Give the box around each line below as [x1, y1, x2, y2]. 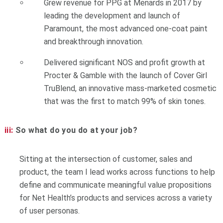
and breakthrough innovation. [44, 36, 144, 46]
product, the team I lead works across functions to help [19, 167, 215, 177]
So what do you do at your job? [13, 125, 137, 135]
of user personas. [19, 206, 80, 216]
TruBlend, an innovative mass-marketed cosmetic [44, 83, 217, 93]
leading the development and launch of [44, 10, 181, 20]
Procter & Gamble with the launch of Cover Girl [44, 70, 208, 80]
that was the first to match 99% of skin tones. [44, 96, 206, 106]
